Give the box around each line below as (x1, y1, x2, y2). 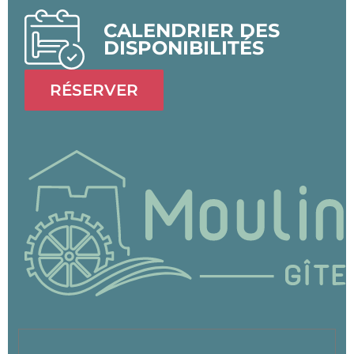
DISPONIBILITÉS (104, 36, 265, 60)
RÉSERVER (50, 81, 139, 100)
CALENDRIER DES (104, 19, 281, 43)
